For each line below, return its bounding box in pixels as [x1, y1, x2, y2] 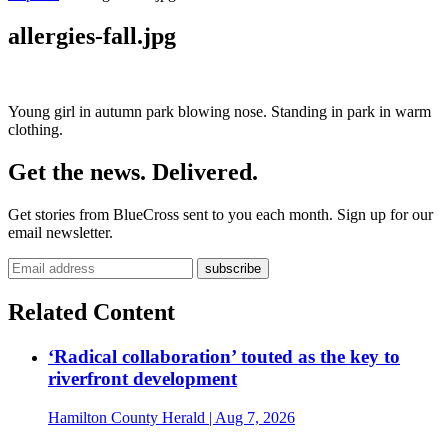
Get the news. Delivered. [8, 159, 258, 186]
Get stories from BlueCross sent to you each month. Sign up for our [8, 206, 433, 224]
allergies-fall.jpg [8, 22, 176, 49]
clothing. [8, 121, 63, 139]
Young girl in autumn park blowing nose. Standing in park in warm [8, 103, 431, 121]
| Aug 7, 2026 [205, 408, 295, 426]
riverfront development [48, 368, 237, 390]
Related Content [8, 299, 175, 326]
